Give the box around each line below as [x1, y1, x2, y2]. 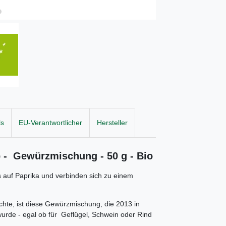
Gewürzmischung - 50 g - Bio [13, 150, 153, 162]
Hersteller [97, 118, 128, 127]
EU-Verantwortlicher [19, 118, 82, 127]
